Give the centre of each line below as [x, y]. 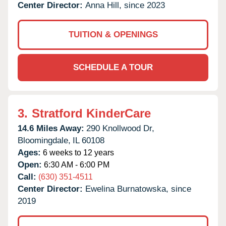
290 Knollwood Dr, [120, 128]
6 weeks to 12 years [77, 152]
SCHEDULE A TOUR [113, 67]
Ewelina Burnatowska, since [138, 189]
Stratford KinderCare [91, 113]
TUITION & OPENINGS [113, 34]
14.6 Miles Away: [51, 128]
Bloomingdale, [44, 140]
